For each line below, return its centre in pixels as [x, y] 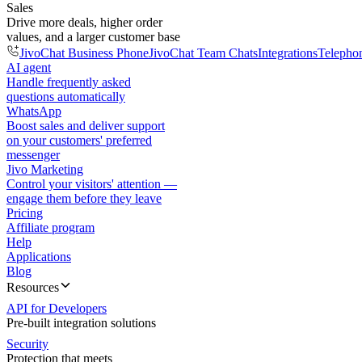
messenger [33, 155]
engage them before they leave [84, 198]
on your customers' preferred [79, 140]
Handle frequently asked [69, 82]
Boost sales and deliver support [86, 126]
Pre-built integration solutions [81, 323]
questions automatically [66, 97]
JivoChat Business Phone [84, 53]
